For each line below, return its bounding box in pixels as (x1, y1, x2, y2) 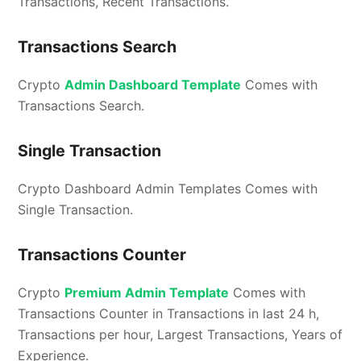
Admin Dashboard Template (64, 77, 242, 93)
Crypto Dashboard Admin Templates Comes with (18, 180, 318, 197)
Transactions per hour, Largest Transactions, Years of (18, 326, 343, 343)
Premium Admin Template (64, 284, 230, 301)
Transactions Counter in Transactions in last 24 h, (18, 305, 320, 322)
